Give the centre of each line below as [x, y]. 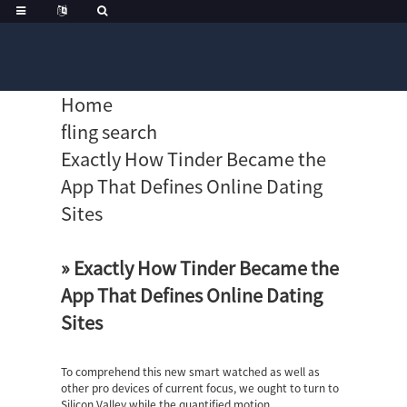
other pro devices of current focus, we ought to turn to [200, 388]
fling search [109, 132]
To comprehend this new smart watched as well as [191, 372]
